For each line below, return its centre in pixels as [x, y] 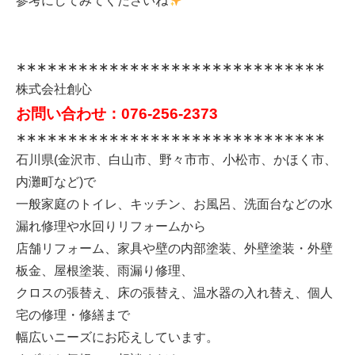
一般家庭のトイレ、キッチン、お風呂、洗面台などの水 [174, 204]
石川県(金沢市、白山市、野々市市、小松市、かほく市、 [176, 160]
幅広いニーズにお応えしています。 [117, 338]
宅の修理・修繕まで [73, 315]
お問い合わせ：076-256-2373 [117, 114]
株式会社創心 [54, 90]
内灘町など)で [56, 182]
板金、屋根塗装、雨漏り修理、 [105, 271]
